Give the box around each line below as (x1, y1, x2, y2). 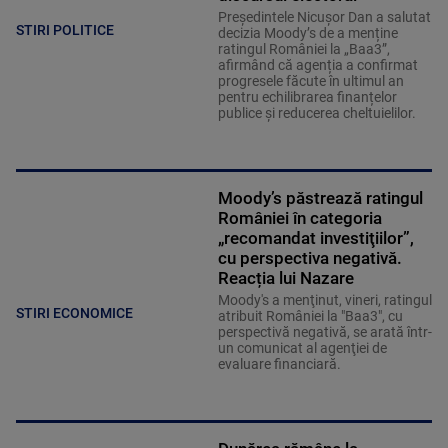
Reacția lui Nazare (217, 267, 354, 288)
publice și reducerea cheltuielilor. (217, 104, 416, 121)
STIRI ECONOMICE (16, 304, 133, 321)
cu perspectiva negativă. (217, 247, 402, 268)
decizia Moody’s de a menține (217, 24, 398, 41)
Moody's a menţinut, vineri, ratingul (217, 291, 432, 308)
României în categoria (217, 207, 382, 228)
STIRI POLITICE (16, 21, 114, 38)
